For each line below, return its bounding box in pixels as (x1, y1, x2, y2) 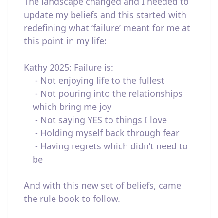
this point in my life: (24, 35, 107, 47)
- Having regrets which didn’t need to (33, 140, 188, 152)
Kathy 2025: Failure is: (24, 61, 113, 73)
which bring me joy (33, 101, 111, 112)
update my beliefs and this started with (24, 9, 186, 20)
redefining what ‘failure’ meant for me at (24, 22, 190, 34)
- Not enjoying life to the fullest (33, 74, 164, 86)
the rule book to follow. (24, 193, 120, 204)
